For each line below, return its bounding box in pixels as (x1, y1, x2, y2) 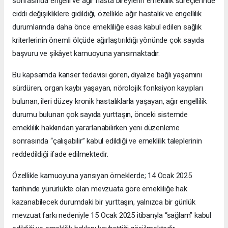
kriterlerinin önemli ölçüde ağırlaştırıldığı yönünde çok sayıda (12, 35, 204, 45)
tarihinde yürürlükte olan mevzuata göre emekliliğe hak (12, 184, 187, 193)
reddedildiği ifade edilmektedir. (12, 149, 108, 159)
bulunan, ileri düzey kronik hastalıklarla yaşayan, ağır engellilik (12, 96, 207, 106)
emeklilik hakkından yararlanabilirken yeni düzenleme (12, 123, 180, 132)
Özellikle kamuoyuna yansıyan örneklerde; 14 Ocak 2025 (12, 170, 192, 180)
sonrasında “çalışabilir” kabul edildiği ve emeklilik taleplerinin (12, 136, 202, 146)
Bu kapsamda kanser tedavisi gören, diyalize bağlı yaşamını (12, 70, 202, 79)
